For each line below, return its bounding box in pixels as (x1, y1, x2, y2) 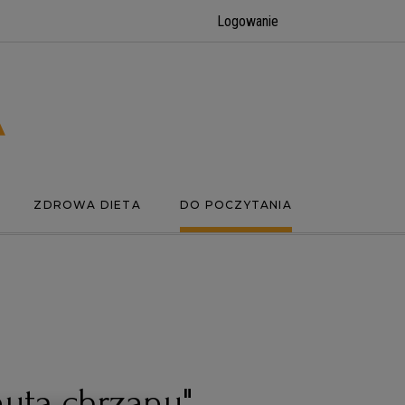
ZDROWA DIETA (33, 198, 141, 212)
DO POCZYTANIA (180, 198, 292, 212)
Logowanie (217, 13, 278, 30)
